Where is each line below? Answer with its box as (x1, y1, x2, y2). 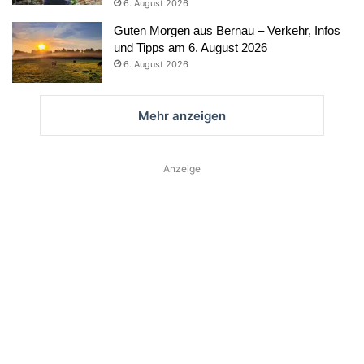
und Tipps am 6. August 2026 (114, 40, 267, 54)
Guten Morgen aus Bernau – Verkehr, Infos (114, 23, 340, 37)
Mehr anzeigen (138, 107, 226, 123)
